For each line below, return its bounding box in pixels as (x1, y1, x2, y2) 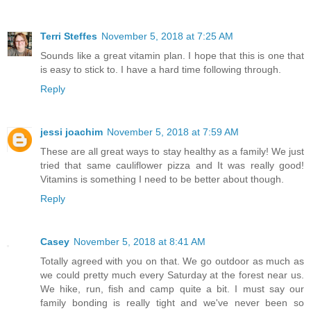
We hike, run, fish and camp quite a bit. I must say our (40, 283, 304, 295)
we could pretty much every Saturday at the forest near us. (40, 269, 304, 281)
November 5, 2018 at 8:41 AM (74, 236, 205, 248)
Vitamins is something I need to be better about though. (40, 174, 284, 185)
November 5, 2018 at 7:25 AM (101, 31, 233, 42)
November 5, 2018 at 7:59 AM (107, 126, 239, 138)
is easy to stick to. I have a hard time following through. (40, 64, 281, 76)
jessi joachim (40, 126, 103, 138)
